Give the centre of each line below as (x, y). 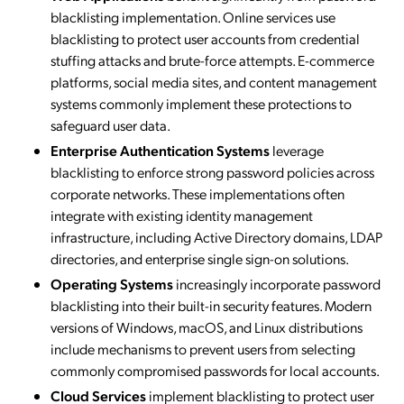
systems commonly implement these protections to (201, 103)
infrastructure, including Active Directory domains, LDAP (216, 236)
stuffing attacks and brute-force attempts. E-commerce (212, 60)
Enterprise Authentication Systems (160, 150)
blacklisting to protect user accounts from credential (205, 38)
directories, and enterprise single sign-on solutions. (200, 258)
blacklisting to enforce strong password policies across (212, 171)
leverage (297, 150)
